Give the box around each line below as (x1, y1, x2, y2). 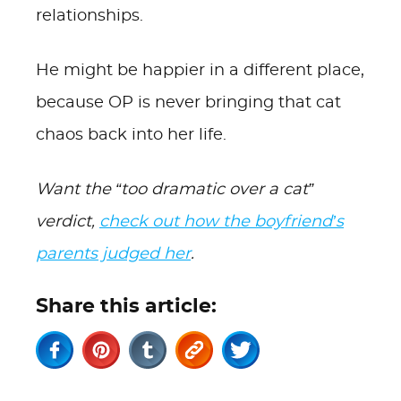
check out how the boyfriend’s (99, 214, 344, 230)
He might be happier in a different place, (36, 63, 364, 79)
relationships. (36, 8, 143, 24)
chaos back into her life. (36, 127, 226, 143)
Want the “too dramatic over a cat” (36, 182, 313, 198)
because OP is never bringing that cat (36, 95, 341, 111)
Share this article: (36, 296, 217, 316)
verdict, (36, 214, 99, 230)
